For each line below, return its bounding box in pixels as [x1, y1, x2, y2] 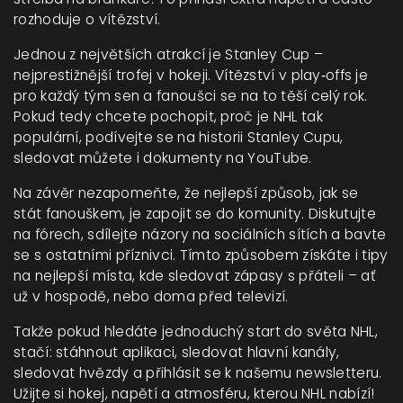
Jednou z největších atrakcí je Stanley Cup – [13, 45, 324, 64]
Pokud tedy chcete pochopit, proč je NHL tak [13, 107, 323, 126]
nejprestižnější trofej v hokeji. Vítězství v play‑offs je [13, 66, 369, 85]
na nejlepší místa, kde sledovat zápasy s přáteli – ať [13, 266, 376, 285]
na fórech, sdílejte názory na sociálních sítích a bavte [13, 225, 387, 244]
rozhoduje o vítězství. [13, 10, 161, 29]
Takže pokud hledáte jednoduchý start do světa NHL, [13, 322, 378, 341]
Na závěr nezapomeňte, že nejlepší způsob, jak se [13, 184, 359, 202]
